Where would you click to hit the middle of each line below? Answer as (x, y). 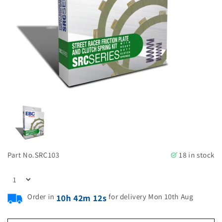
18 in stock (197, 155)
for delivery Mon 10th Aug (151, 196)
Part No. (21, 155)
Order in (41, 196)
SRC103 (47, 155)
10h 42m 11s (82, 198)
